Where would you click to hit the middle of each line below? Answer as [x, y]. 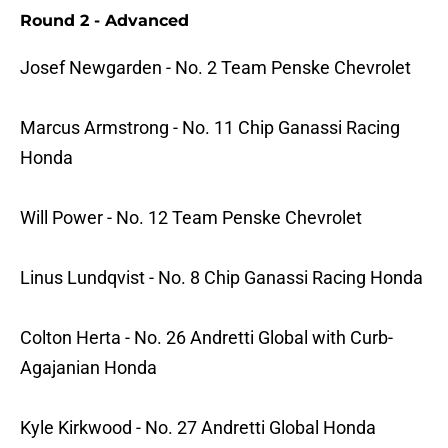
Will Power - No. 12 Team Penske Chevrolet [191, 218]
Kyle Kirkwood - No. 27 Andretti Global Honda [198, 428]
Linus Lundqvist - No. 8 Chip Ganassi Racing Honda [221, 278]
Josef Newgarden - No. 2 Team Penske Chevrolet [215, 68]
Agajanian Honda [88, 368]
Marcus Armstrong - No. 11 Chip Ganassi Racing [210, 128]
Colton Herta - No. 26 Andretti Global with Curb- [206, 338]
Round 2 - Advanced [104, 21]
